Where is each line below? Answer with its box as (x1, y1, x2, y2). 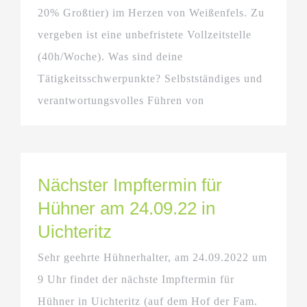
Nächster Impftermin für (38, 174, 222, 195)
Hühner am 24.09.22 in (38, 197, 215, 219)
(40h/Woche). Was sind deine (38, 50, 183, 62)
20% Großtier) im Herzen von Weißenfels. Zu (38, 6, 265, 19)
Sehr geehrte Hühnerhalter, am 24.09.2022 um (38, 251, 267, 263)
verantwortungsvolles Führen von (38, 94, 204, 106)
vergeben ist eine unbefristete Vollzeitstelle (38, 28, 251, 40)
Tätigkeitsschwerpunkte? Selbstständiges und (38, 72, 262, 84)
